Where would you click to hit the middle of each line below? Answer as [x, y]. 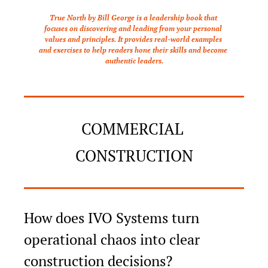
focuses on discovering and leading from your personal [133, 28]
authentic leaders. [134, 60]
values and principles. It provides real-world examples [133, 39]
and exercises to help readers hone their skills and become [133, 50]
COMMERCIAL [132, 128]
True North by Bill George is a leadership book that [133, 17]
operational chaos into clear [112, 239]
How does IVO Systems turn [112, 217]
